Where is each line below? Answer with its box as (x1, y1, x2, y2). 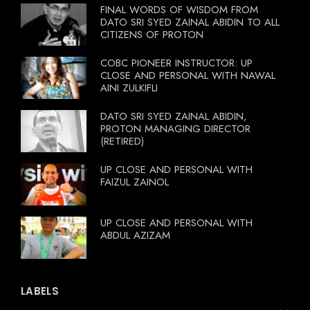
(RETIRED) (100, 133, 144, 149)
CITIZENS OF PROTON (100, 26, 203, 42)
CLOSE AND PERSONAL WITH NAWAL (100, 67, 275, 83)
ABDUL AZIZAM (100, 227, 170, 243)
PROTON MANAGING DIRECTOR (100, 120, 250, 136)
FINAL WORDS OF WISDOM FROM (100, 1, 258, 17)
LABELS (21, 283, 59, 298)
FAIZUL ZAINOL (100, 174, 169, 190)
